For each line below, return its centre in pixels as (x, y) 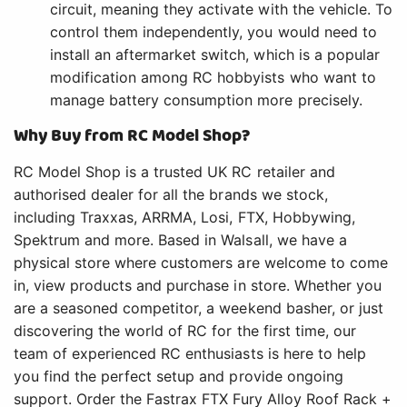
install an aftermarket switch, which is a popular (215, 55)
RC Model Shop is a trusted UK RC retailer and (174, 172)
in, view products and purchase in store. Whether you (198, 286)
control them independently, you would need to (213, 32)
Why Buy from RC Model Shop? (132, 136)
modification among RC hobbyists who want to (213, 78)
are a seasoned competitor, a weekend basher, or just (199, 308)
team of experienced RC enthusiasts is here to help (190, 354)
